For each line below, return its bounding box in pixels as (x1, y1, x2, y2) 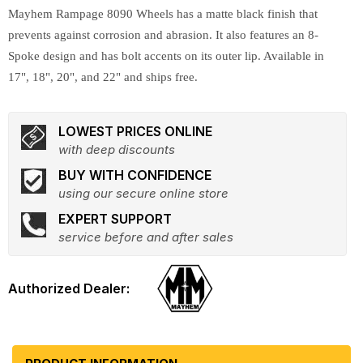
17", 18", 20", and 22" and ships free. (8, 70, 198, 83)
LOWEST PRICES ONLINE (58, 123, 212, 139)
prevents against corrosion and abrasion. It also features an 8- (8, 28, 318, 41)
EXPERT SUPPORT (58, 211, 172, 227)
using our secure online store (58, 186, 228, 201)
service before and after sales (58, 229, 233, 245)
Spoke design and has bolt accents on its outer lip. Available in (8, 49, 324, 62)
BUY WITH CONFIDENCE (58, 167, 211, 183)
